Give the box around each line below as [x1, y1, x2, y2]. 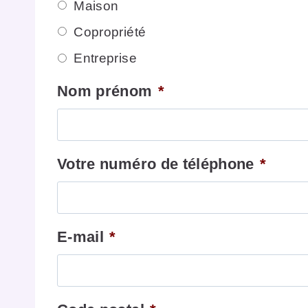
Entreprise [74, 51, 137, 66]
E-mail [57, 228, 104, 246]
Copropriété [74, 24, 146, 39]
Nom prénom [57, 82, 153, 100]
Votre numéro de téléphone [57, 155, 254, 173]
